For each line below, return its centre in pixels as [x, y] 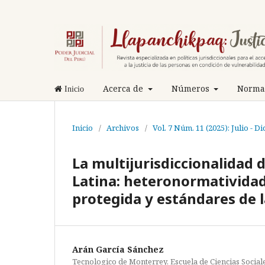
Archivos [123, 127]
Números [191, 88]
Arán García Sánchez [118, 249]
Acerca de [124, 88]
